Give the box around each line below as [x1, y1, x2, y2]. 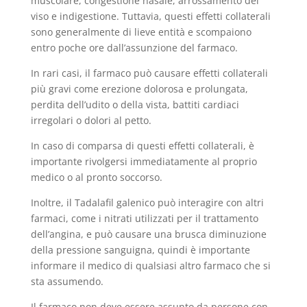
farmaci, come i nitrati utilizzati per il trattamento [30, 212, 258, 225]
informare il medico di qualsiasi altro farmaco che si [30, 259, 271, 272]
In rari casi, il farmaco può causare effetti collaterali [30, 66, 268, 79]
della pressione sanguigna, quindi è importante [30, 243, 250, 256]
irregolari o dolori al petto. [30, 114, 151, 127]
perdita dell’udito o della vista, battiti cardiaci [30, 98, 239, 111]
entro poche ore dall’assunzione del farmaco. [30, 41, 238, 54]
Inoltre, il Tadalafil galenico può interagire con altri [30, 196, 264, 209]
